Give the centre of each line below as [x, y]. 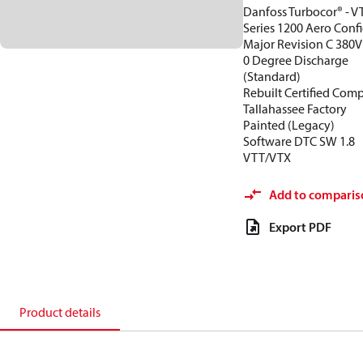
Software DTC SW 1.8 [299, 141]
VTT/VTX [267, 157]
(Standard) [272, 76]
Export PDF [300, 227]
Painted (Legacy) [289, 125]
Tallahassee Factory [295, 109]
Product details [60, 312]
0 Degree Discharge [296, 60]
